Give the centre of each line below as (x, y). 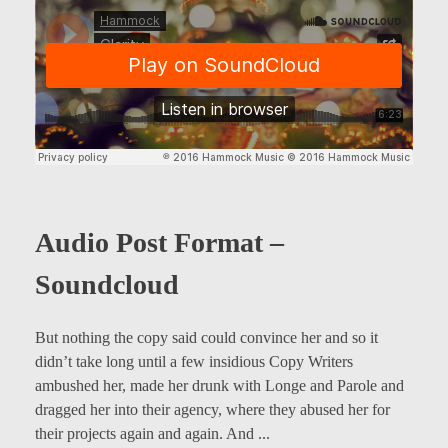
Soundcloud (107, 284)
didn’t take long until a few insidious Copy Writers (194, 362)
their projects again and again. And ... (152, 434)
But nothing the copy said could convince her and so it (206, 338)
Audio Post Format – (159, 242)
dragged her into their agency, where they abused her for (212, 410)
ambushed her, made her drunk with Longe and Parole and (219, 386)
